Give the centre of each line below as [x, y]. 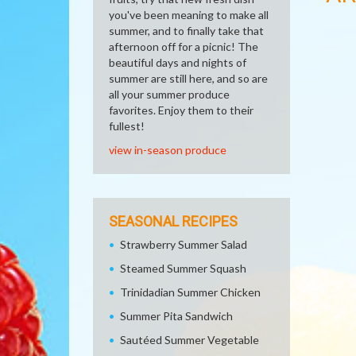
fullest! [127, 126]
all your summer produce [169, 94]
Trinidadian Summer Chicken [190, 292]
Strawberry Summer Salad [184, 244]
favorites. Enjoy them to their [181, 110]
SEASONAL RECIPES [173, 221]
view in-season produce [168, 150]
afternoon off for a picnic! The [184, 46]
